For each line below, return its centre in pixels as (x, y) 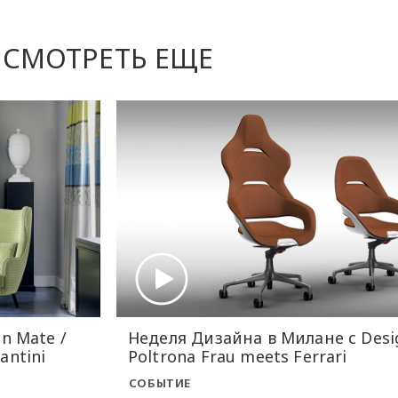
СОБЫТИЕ (160, 383)
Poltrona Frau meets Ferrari (237, 356)
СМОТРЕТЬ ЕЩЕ (108, 58)
